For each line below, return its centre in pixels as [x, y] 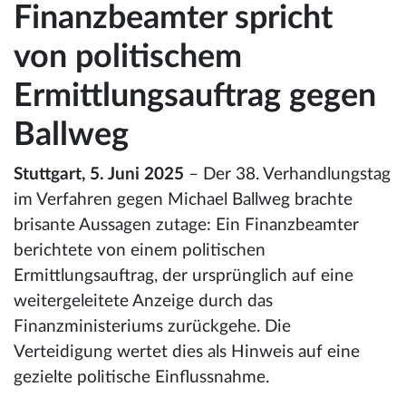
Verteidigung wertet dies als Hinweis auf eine [187, 352]
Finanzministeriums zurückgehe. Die [152, 326]
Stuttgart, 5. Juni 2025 [99, 174]
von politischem [128, 57]
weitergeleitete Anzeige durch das [143, 301]
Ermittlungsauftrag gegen [195, 96]
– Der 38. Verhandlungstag [287, 174]
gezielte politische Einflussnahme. [141, 377]
